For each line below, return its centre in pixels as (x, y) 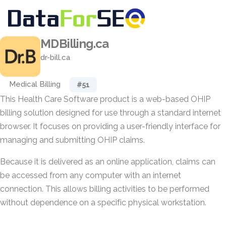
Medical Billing (35, 84)
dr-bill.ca (55, 58)
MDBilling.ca (75, 44)
